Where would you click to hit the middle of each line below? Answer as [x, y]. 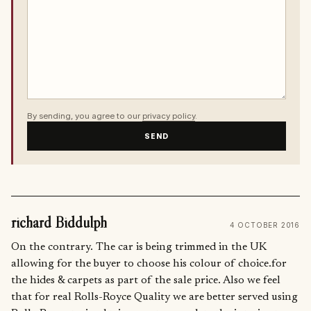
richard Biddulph [59, 223]
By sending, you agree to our [84, 116]
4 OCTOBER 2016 [264, 225]
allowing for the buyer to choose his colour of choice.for [149, 264]
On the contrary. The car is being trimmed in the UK [139, 247]
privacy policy [169, 116]
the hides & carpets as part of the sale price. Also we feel [146, 281]
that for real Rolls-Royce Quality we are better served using [154, 297]
